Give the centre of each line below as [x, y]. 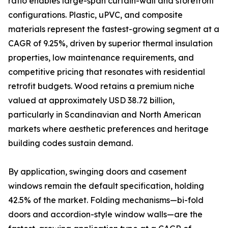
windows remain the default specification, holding [106, 186]
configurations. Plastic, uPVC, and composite [95, 15]
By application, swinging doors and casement [97, 172]
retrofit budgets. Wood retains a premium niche [101, 86]
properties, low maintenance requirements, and [101, 58]
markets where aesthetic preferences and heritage [108, 129]
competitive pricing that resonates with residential [107, 72]
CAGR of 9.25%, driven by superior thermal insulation [110, 44]
